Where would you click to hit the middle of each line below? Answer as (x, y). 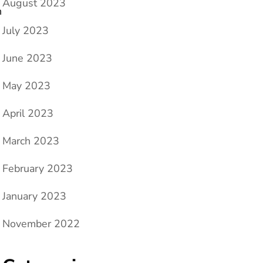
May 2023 (26, 86)
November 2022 (41, 224)
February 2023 (38, 169)
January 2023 (34, 196)
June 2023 (27, 58)
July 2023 (26, 31)
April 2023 (28, 114)
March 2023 (31, 141)
